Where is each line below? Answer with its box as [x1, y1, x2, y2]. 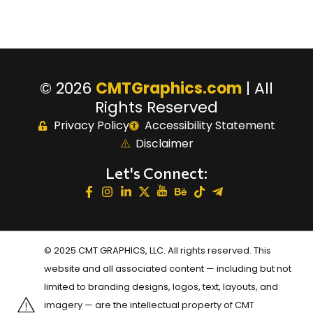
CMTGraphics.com [96, 78, 242, 99]
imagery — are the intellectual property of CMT [43, 298, 254, 312]
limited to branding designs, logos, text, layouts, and [43, 280, 278, 293]
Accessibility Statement [145, 117, 275, 133]
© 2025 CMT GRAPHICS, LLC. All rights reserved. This [43, 244, 271, 257]
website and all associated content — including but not [43, 262, 291, 275]
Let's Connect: [105, 163, 208, 182]
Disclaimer [135, 136, 194, 152]
